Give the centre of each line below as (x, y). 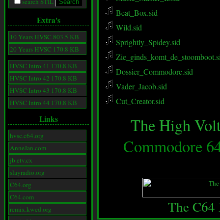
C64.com (22, 197)
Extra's (48, 20)
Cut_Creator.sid (139, 101)
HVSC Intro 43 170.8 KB (43, 91)
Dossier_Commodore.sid (153, 71)
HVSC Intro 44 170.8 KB (43, 103)
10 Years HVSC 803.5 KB (44, 37)
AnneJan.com (28, 148)
